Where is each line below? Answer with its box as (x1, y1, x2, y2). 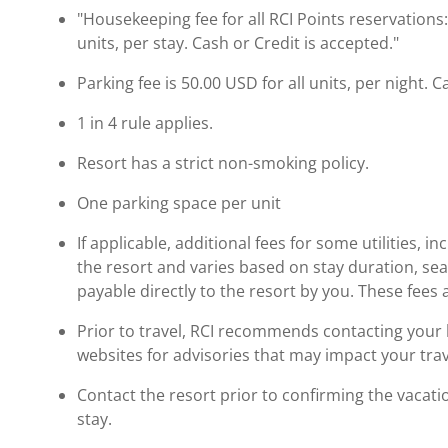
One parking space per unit (77, 191, 282, 214)
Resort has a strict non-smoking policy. (77, 151, 370, 174)
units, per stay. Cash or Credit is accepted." (77, 31, 400, 54)
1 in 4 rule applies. (77, 111, 214, 134)
